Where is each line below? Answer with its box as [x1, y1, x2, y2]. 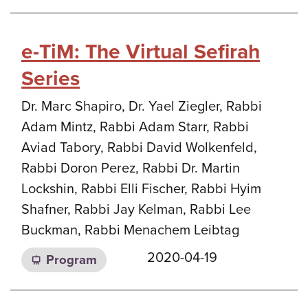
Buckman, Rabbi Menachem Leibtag [21, 222, 239, 239]
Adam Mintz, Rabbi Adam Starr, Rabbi [21, 119, 249, 135]
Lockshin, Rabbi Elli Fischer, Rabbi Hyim [21, 181, 261, 197]
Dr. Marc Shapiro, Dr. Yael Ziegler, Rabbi [21, 98, 262, 115]
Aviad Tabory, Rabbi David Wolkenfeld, [21, 140, 257, 156]
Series [21, 66, 80, 91]
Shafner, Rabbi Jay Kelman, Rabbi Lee [21, 201, 251, 218]
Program [45, 252, 97, 267]
